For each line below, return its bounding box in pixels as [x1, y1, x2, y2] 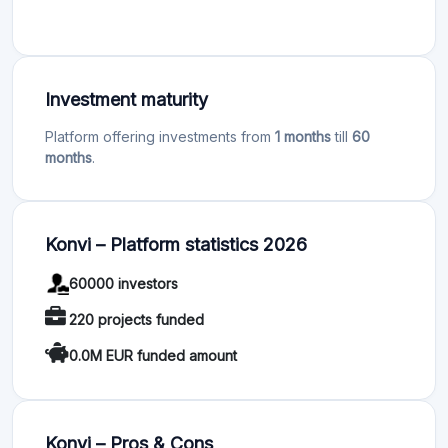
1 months [275, 128, 331, 145]
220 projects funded [69, 310, 204, 328]
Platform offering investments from [45, 128, 275, 145]
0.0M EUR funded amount [69, 346, 237, 364]
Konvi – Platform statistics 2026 [45, 234, 307, 255]
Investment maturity [45, 89, 208, 110]
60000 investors [69, 274, 178, 292]
